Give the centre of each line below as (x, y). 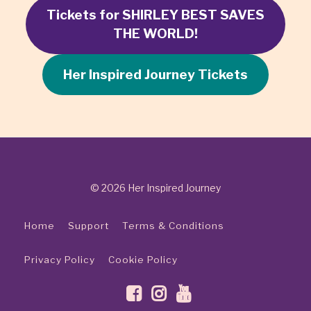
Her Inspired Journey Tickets (155, 75)
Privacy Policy (60, 260)
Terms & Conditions (173, 226)
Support (89, 226)
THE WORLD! (155, 34)
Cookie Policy (143, 260)
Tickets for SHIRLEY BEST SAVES (155, 15)
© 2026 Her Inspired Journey (155, 188)
